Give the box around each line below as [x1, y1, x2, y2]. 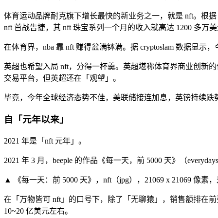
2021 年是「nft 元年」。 [4, 136, 86, 145]
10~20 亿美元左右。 [4, 206, 73, 215]
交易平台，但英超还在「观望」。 [4, 74, 121, 83]
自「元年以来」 [4, 114, 69, 125]
